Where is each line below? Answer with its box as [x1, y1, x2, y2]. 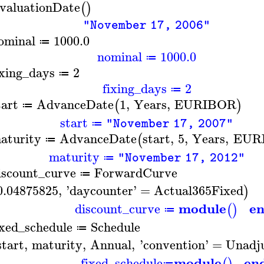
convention [143, 233, 205, 255]
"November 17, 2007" [106, 114, 234, 133]
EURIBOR [174, 93, 237, 115]
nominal [97, 45, 142, 67]
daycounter [69, 179, 133, 201]
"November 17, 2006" [83, 16, 210, 34]
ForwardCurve [94, 161, 177, 183]
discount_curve [75, 197, 160, 219]
